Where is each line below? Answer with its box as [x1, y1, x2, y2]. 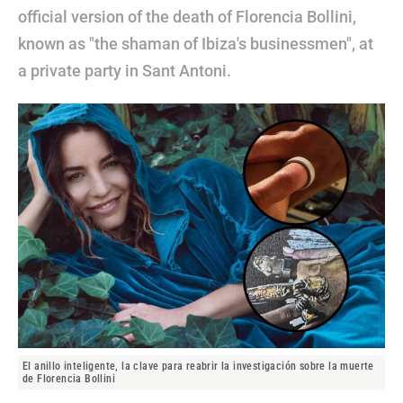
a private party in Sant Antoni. [18, 61, 231, 80]
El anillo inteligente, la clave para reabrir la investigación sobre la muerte [22, 360, 374, 373]
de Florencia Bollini [22, 372, 116, 386]
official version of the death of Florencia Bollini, [18, 7, 356, 26]
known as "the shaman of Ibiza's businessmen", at [18, 34, 373, 53]
